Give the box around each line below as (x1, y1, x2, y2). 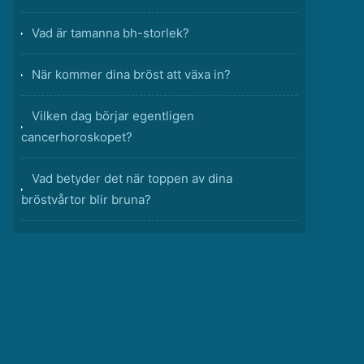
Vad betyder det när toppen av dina (32, 171, 232, 186)
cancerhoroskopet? (21, 129, 132, 145)
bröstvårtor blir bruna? (21, 192, 151, 207)
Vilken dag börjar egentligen (32, 108, 194, 123)
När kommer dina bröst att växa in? (32, 67, 231, 82)
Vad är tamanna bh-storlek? (32, 25, 189, 41)
